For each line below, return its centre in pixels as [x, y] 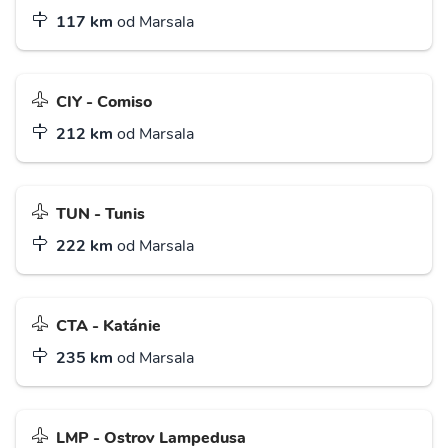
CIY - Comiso [104, 102]
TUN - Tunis [100, 214]
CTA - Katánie [108, 326]
